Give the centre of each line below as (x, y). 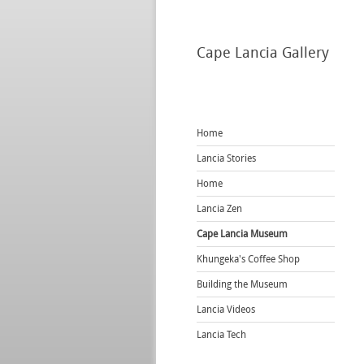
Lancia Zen (219, 208)
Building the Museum (242, 284)
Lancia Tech (221, 334)
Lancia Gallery (280, 52)
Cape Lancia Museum (242, 234)
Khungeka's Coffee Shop (248, 259)
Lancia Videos (226, 309)
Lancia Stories (226, 158)
